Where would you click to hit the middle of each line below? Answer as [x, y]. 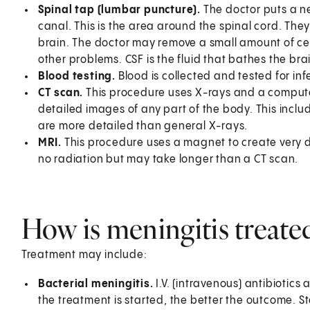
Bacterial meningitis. [95, 284]
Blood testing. [76, 76]
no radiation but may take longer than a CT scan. [168, 159]
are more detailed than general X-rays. [143, 126]
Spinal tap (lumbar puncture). [119, 10]
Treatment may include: [84, 255]
